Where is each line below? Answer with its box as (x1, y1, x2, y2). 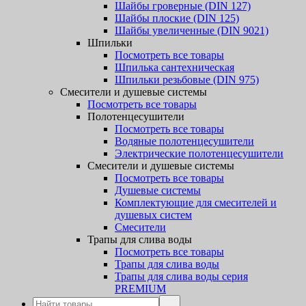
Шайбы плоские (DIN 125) (115, 12, 239, 24)
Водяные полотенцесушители (115, 135, 254, 147)
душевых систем (115, 209, 192, 221)
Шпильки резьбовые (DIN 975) (115, 74, 259, 85)
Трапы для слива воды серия (115, 270, 248, 282)
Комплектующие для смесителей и (115, 197, 277, 208)
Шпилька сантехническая (115, 61, 234, 73)
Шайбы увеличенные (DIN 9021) (115, 25, 268, 36)
